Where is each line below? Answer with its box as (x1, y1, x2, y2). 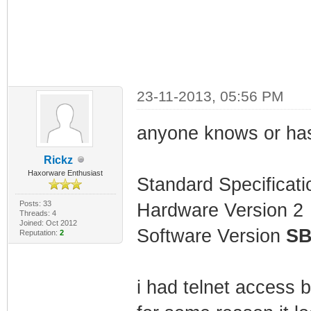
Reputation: (19, 228, 60, 237)
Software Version (136, 225, 286, 246)
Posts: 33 (19, 199, 51, 208)
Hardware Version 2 (136, 199, 303, 221)
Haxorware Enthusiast (28, 168, 103, 177)
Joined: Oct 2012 (19, 218, 77, 227)
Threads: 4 (19, 208, 56, 217)
